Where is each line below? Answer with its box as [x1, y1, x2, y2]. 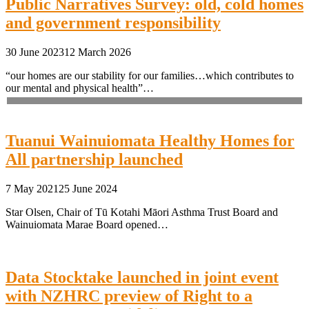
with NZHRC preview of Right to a [6, 286, 252, 305]
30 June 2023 [6, 46, 64, 59]
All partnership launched [6, 150, 183, 169]
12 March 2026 [64, 46, 131, 59]
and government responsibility [6, 14, 221, 32]
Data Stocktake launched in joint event [6, 268, 279, 286]
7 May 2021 [6, 183, 59, 195]
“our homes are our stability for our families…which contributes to [6, 70, 294, 82]
